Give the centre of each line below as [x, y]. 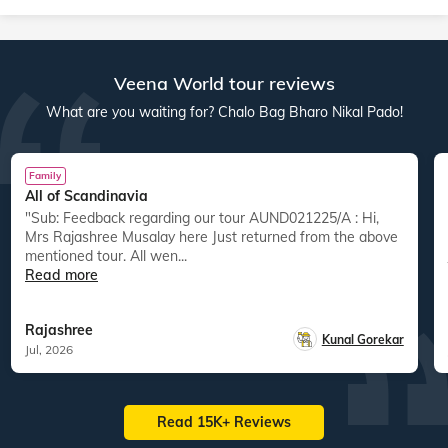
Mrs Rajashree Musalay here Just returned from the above [211, 237]
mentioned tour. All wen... [106, 256]
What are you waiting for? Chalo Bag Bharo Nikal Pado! [224, 111]
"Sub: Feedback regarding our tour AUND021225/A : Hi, [32, 218]
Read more [61, 275]
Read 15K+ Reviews [224, 422]
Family [45, 175]
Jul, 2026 [49, 349]
